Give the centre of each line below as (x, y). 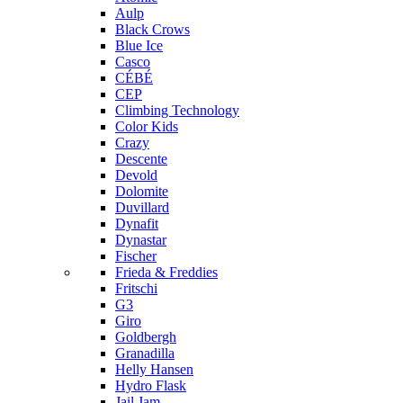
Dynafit (137, 224)
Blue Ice (139, 46)
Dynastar (141, 240)
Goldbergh (146, 337)
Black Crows (152, 30)
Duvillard (142, 208)
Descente (141, 159)
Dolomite (142, 192)
